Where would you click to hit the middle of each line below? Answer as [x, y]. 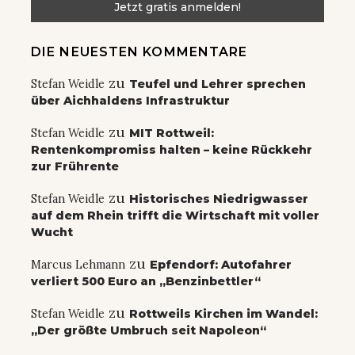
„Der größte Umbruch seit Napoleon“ [149, 330]
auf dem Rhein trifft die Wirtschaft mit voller [175, 215]
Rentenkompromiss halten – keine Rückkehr [172, 149]
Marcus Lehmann [78, 264]
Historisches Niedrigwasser [219, 198]
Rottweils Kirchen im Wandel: [223, 313]
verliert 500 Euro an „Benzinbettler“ [146, 281]
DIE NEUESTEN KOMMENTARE [139, 52]
